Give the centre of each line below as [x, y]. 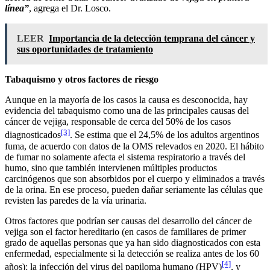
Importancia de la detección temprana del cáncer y [152, 39]
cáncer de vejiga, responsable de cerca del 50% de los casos [118, 122]
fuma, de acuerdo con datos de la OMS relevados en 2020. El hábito [134, 146]
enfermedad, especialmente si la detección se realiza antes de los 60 [132, 253]
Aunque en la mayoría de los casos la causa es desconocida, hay [126, 100]
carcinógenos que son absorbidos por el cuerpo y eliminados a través [135, 178]
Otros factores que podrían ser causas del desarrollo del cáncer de [128, 221]
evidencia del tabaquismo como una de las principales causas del [127, 111]
